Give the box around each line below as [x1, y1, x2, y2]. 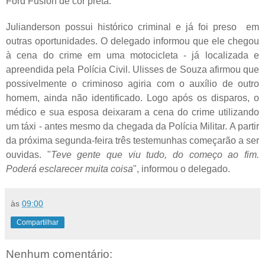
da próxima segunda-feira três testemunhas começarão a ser [6, 135, 259, 146]
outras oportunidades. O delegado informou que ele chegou [6, 36, 259, 47]
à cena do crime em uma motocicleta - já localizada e [6, 50, 259, 61]
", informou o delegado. [133, 164, 232, 174]
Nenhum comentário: [6, 248, 112, 261]
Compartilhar [17, 218, 59, 227]
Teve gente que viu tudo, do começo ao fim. [50, 150, 260, 160]
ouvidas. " [6, 150, 51, 160]
